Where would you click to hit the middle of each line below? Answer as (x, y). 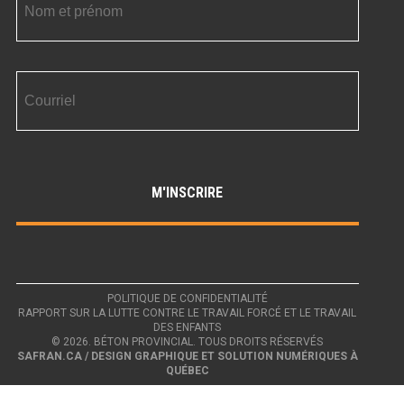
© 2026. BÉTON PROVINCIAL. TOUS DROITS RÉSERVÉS (188, 341)
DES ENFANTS (188, 327)
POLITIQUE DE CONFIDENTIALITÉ (187, 298)
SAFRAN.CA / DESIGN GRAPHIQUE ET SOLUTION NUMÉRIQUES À (187, 356)
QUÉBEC (187, 370)
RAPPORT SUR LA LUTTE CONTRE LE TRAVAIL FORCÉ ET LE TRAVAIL (188, 312)
